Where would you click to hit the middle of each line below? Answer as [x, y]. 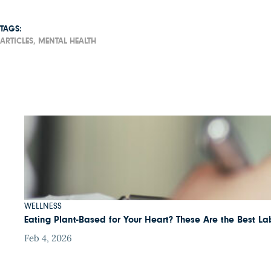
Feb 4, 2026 [48, 238]
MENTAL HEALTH [67, 41]
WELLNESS [43, 207]
